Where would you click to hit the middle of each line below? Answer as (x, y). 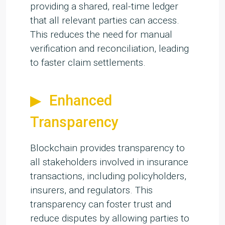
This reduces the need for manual (101, 35)
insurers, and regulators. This (91, 190)
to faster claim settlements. (88, 63)
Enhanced (81, 101)
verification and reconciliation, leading (109, 49)
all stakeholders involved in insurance (109, 162)
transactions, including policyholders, (108, 176)
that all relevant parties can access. (105, 21)
